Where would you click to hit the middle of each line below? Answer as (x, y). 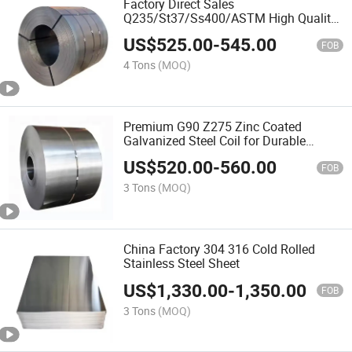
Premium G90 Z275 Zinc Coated (213, 126)
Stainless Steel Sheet (182, 264)
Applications (158, 154)
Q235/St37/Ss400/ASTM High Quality (231, 18)
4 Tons (140, 64)
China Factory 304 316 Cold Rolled (220, 249)
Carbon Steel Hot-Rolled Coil (202, 32)
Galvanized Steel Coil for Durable (215, 140)
